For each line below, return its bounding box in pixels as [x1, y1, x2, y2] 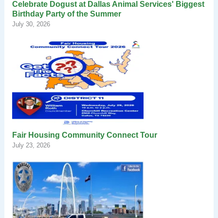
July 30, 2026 [12, 20, 50, 28]
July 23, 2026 [12, 141, 50, 149]
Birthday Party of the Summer [12, 9, 123, 18]
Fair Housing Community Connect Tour [12, 130, 157, 139]
